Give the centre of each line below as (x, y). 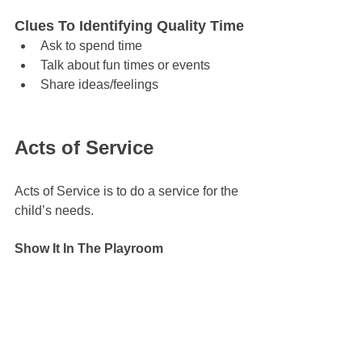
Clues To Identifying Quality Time (129, 26)
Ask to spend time (91, 46)
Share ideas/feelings (99, 85)
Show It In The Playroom (89, 249)
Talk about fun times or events (125, 65)
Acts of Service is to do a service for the (128, 192)
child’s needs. (54, 211)
